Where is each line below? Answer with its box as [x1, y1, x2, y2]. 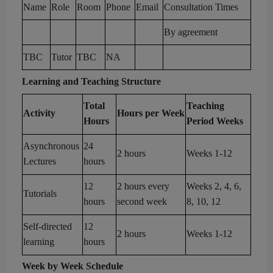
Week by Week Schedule [22, 261, 123, 272]
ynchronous [34, 141, 79, 152]
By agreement [164, 27, 218, 38]
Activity [23, 108, 55, 119]
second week [117, 196, 167, 207]
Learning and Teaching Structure [22, 76, 161, 87]
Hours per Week [117, 108, 185, 119]
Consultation [164, 2, 213, 13]
